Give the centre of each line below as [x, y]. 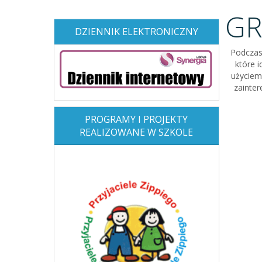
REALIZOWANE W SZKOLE [137, 132]
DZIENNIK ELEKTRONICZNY [136, 32]
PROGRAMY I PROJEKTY [137, 119]
